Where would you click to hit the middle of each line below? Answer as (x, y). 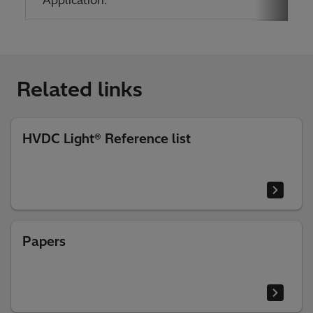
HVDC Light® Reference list (107, 138)
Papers (44, 241)
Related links (80, 89)
